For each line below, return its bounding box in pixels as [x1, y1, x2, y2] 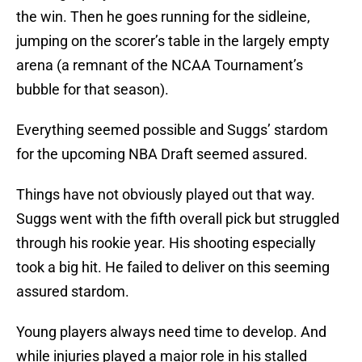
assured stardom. [16, 283, 129, 301]
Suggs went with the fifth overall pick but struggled [16, 210, 339, 228]
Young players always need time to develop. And [16, 323, 326, 341]
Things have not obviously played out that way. [16, 186, 315, 204]
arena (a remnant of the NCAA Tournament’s [16, 57, 303, 74]
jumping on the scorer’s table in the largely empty [16, 32, 330, 50]
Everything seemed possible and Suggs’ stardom [16, 121, 328, 139]
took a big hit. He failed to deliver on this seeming [16, 259, 330, 276]
